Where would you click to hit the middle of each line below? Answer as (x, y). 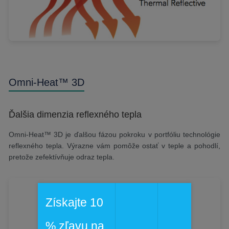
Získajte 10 (74, 202)
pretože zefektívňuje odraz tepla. (61, 157)
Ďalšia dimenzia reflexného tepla (75, 115)
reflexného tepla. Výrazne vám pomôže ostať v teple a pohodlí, (114, 146)
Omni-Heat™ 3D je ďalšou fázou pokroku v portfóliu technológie (114, 135)
